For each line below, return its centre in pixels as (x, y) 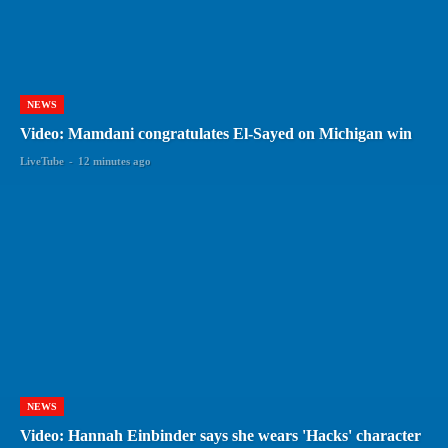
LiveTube (42, 160)
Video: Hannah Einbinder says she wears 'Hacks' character (220, 435)
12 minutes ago (114, 160)
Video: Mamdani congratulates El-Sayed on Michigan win (216, 133)
